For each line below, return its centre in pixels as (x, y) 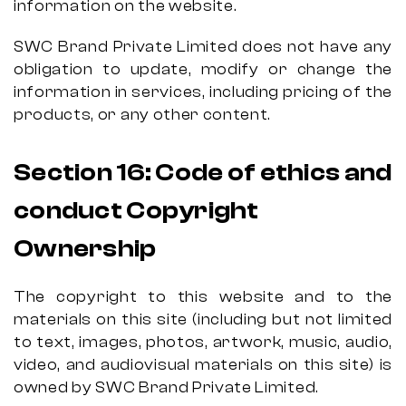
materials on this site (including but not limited (203, 319)
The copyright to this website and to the (203, 297)
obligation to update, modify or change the (203, 69)
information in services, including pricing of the (203, 92)
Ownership (85, 248)
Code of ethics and (274, 172)
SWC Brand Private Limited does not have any (203, 47)
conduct (70, 210)
